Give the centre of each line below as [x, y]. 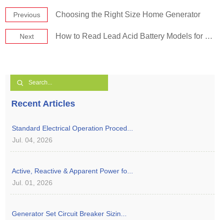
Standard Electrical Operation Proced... [73, 128]
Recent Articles [43, 103]
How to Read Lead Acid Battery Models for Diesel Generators [130, 36]
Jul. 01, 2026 [33, 182]
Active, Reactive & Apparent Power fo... [73, 171]
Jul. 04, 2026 [33, 140]
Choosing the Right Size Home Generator [128, 14]
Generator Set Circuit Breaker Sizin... [69, 213]
